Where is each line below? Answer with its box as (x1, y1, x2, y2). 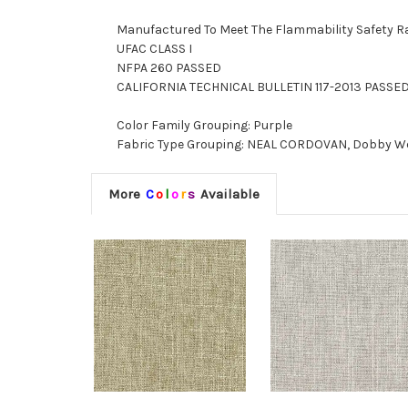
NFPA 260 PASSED (117, 60, 221, 76)
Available (196, 186, 260, 203)
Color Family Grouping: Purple (117, 117, 292, 134)
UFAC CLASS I (117, 41, 192, 57)
